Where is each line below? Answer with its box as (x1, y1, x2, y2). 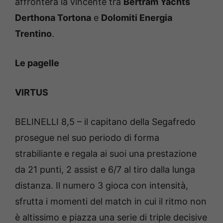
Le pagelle (15, 57, 59, 68)
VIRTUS (15, 87, 48, 98)
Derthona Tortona (15, 12, 91, 23)
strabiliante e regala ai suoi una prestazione (15, 148, 197, 159)
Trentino (15, 28, 52, 39)
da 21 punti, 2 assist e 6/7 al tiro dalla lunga (15, 164, 195, 175)
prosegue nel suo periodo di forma (15, 132, 159, 143)
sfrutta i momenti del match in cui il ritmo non (15, 196, 207, 207)
